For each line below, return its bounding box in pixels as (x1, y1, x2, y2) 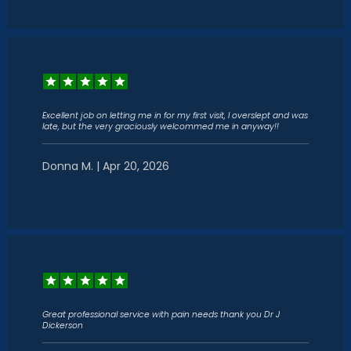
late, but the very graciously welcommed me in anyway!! (42, 121, 279, 132)
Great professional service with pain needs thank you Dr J (42, 309, 280, 320)
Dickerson (42, 320, 83, 331)
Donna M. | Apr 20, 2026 (42, 158, 169, 174)
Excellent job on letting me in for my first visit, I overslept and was (42, 110, 308, 121)
